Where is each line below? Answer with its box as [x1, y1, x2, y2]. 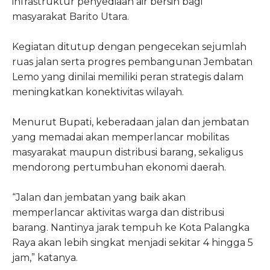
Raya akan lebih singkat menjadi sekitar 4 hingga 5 [12, 236, 253, 248]
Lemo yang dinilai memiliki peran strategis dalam [12, 71, 243, 83]
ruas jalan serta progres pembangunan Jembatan [12, 55, 253, 67]
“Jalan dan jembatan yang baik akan [12, 191, 186, 203]
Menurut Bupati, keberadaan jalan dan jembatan [12, 116, 249, 128]
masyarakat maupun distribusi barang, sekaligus [12, 146, 243, 158]
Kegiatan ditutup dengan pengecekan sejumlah [12, 40, 246, 52]
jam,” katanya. [12, 251, 78, 263]
